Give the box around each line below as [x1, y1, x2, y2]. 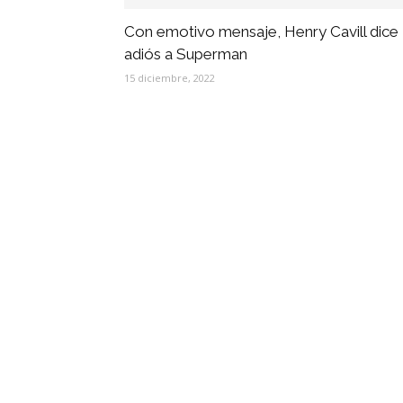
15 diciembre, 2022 [124, 71, 215, 85]
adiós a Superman [124, 45, 247, 63]
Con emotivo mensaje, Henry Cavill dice [124, 22, 399, 40]
